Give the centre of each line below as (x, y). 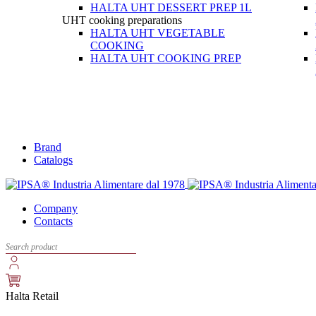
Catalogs (53, 160)
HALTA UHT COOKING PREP (166, 58)
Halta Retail (32, 296)
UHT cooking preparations (122, 20)
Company (56, 209)
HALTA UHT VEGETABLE (158, 33)
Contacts (53, 221)
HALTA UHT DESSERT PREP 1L (171, 7)
